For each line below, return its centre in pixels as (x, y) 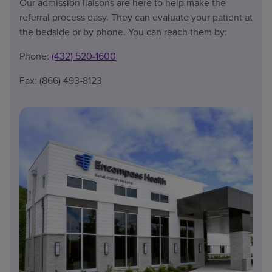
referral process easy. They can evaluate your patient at (136, 17)
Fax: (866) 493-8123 (61, 80)
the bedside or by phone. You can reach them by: (123, 31)
